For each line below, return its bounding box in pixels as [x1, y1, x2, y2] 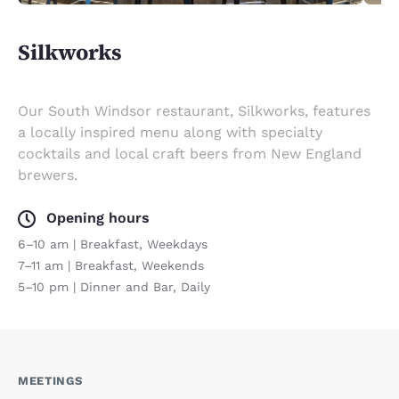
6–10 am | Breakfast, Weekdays [18, 236, 208, 251]
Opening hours [46, 208, 150, 226]
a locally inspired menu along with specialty [18, 123, 322, 141]
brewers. [18, 166, 77, 183]
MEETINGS [18, 373, 83, 387]
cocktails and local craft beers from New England [18, 144, 362, 162]
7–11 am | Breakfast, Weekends [18, 257, 204, 273]
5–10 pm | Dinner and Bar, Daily [18, 279, 210, 294]
